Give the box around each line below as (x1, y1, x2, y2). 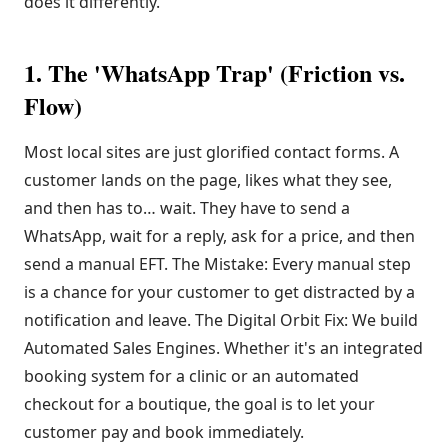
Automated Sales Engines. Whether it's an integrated (24, 337, 423, 359)
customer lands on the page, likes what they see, (24, 169, 392, 191)
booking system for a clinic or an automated (24, 365, 359, 387)
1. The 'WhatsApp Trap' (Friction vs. (24, 55, 405, 90)
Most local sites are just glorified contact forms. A (24, 141, 399, 163)
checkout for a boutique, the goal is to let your (24, 393, 375, 415)
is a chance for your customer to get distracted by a (24, 281, 415, 303)
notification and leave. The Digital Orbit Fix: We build (24, 309, 418, 331)
